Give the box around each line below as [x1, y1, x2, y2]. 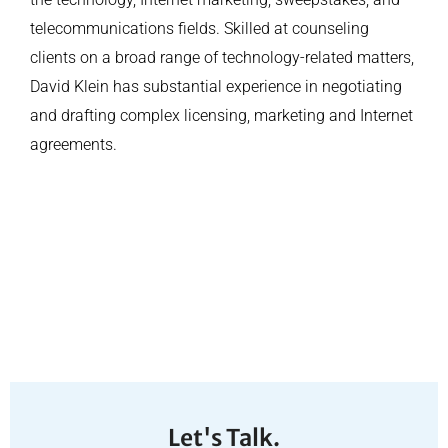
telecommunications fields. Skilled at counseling [30, 19, 369, 39]
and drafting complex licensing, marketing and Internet [30, 106, 413, 126]
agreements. [30, 135, 117, 155]
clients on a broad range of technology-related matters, [30, 48, 414, 68]
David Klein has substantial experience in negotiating [30, 77, 402, 97]
